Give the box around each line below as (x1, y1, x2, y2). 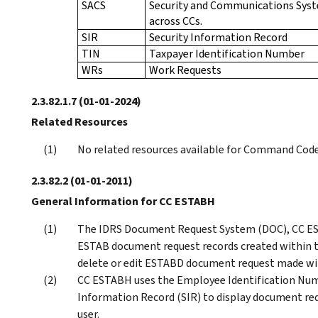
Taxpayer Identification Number (149, 45, 305, 61)
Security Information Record (149, 29, 287, 45)
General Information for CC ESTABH (31, 193, 215, 209)
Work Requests (149, 62, 221, 77)
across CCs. (149, 13, 202, 28)
